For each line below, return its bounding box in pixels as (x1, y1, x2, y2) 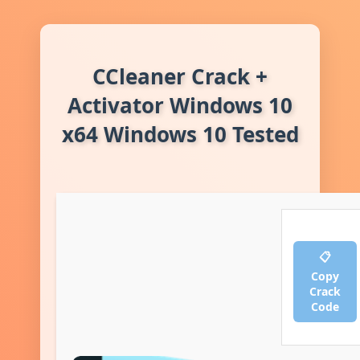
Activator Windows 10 (67, 91, 292, 121)
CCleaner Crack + (92, 62, 268, 92)
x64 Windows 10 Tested (61, 120, 299, 149)
